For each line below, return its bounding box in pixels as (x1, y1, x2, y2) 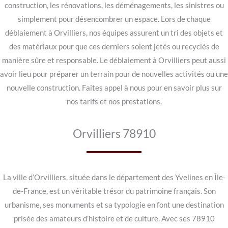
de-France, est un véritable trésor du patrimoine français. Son (12, 187, 216, 196)
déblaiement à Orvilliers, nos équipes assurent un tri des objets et (5, 28, 223, 37)
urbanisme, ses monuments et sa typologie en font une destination (4, 201, 224, 210)
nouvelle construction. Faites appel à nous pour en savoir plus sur (6, 83, 222, 92)
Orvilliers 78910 (72, 126, 156, 140)
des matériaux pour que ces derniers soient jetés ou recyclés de (9, 42, 219, 51)
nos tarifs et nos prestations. (66, 97, 162, 106)
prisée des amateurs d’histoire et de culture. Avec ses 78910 (13, 214, 215, 223)
